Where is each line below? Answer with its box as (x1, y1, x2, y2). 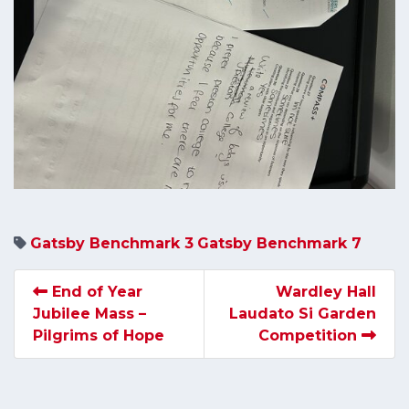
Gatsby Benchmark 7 (197, 235, 362, 253)
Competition (258, 327, 362, 345)
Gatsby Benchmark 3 (30, 235, 194, 253)
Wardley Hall (276, 283, 376, 301)
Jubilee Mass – (33, 305, 146, 323)
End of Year (47, 283, 142, 301)
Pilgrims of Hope (33, 327, 164, 345)
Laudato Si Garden (229, 305, 376, 323)
